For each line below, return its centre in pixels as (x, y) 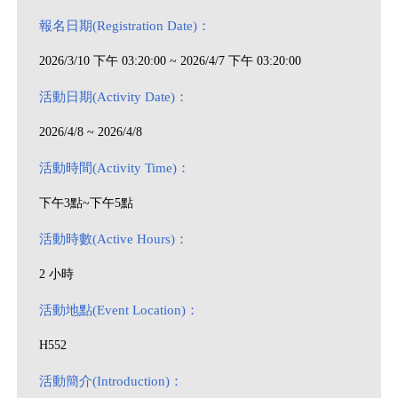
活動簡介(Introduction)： (111, 381)
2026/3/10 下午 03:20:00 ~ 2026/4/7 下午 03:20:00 (170, 61)
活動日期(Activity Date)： (113, 97)
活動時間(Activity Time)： (114, 168)
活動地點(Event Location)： (119, 310)
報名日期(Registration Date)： (124, 26)
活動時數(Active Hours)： (113, 239)
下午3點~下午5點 (86, 203)
